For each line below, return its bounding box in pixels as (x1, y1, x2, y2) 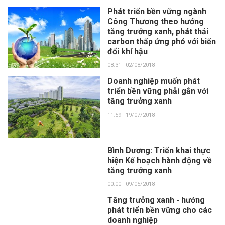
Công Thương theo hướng (107, 16, 204, 26)
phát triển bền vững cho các (107, 205, 212, 215)
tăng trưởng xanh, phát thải (107, 26, 208, 36)
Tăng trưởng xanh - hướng (107, 195, 205, 205)
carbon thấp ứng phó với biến (107, 36, 216, 46)
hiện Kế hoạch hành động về (107, 155, 212, 165)
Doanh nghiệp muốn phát (107, 76, 200, 86)
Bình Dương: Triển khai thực (107, 145, 210, 155)
